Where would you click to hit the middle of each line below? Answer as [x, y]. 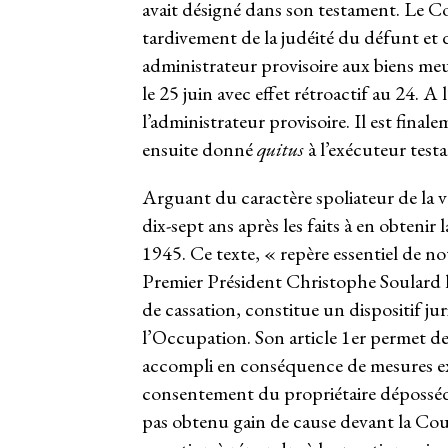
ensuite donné [199, 148]
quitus [282, 148]
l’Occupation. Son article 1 [246, 336]
